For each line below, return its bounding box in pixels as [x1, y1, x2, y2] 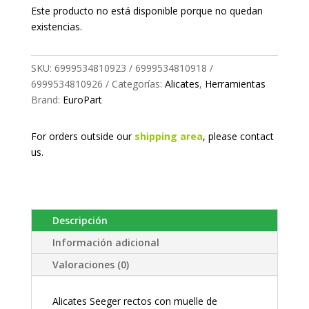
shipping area [134, 130, 203, 143]
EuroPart [62, 93, 102, 106]
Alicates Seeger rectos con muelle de [52, 295, 217, 308]
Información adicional [52, 236, 159, 249]
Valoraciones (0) [52, 258, 129, 271]
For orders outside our [30, 130, 132, 143]
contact [239, 130, 274, 143]
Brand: [30, 93, 60, 106]
